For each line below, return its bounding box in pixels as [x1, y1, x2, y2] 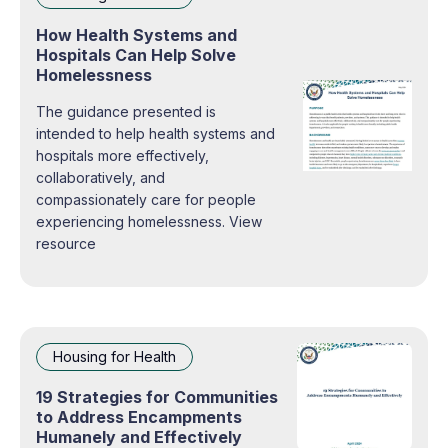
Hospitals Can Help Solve [36, 44, 236, 65]
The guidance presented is [36, 102, 216, 120]
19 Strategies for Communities [36, 386, 278, 407]
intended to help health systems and [36, 124, 275, 142]
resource [36, 234, 96, 252]
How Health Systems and [36, 24, 237, 45]
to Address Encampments [36, 406, 242, 427]
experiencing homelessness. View [36, 212, 229, 230]
